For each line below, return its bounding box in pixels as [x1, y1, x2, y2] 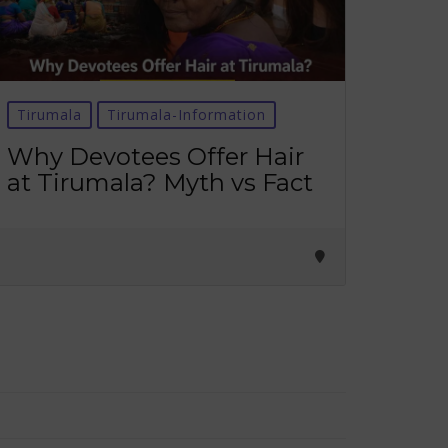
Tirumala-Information [107, 105, 266, 124]
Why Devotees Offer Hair [7, 142, 304, 171]
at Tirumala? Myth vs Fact [7, 168, 313, 197]
